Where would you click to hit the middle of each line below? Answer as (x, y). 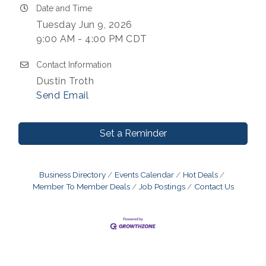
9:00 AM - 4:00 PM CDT (92, 39)
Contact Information (74, 64)
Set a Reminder (133, 133)
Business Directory (72, 174)
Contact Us (214, 186)
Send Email (62, 95)
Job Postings (162, 186)
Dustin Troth (65, 81)
